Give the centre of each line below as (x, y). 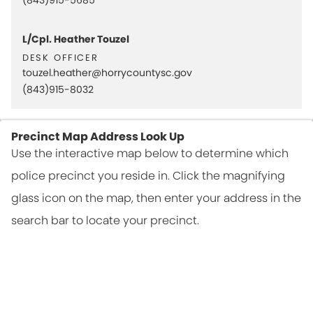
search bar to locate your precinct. (105, 220)
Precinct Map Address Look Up (98, 137)
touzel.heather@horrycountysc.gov (107, 73)
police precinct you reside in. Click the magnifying (148, 176)
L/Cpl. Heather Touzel (76, 39)
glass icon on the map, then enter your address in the (156, 198)
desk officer (60, 56)
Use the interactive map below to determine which (150, 153)
